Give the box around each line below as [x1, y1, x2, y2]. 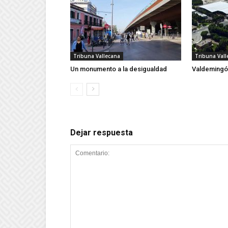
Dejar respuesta [70, 128, 133, 137]
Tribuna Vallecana [73, 52, 120, 60]
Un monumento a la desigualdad [70, 65, 167, 73]
